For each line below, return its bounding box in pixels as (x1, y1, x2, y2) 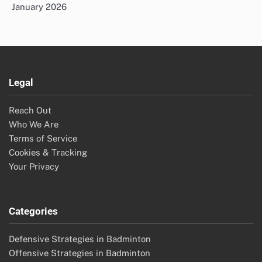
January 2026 (12, 2, 67, 12)
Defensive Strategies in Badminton (9, 234, 151, 244)
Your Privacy (9, 161, 59, 172)
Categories (9, 205, 58, 218)
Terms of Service (9, 133, 77, 144)
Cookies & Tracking (9, 147, 87, 158)
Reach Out (9, 105, 51, 116)
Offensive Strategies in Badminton (9, 248, 150, 258)
